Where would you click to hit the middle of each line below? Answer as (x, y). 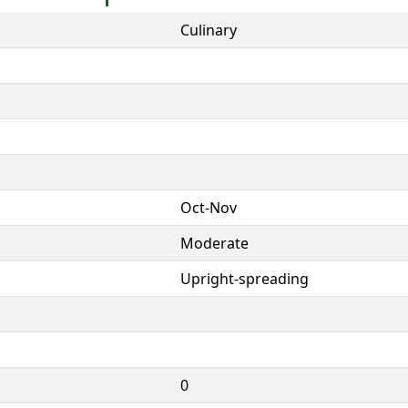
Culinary (209, 30)
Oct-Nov (209, 207)
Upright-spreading (245, 278)
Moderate (214, 243)
